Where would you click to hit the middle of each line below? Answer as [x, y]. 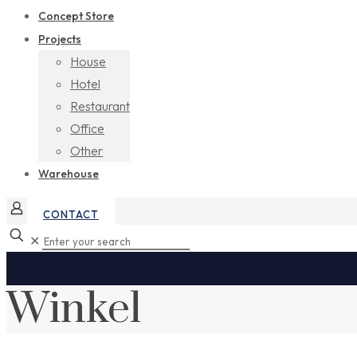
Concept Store [76, 16]
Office [87, 128]
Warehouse [69, 174]
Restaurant [100, 106]
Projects [60, 39]
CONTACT [71, 214]
